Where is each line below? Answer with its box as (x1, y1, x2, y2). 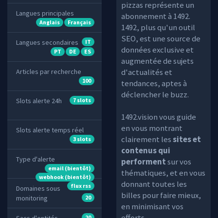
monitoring (16, 194, 48, 202)
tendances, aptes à (121, 78, 187, 89)
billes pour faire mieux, (121, 190, 201, 200)
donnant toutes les (121, 179, 187, 189)
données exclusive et (121, 44, 194, 55)
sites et (173, 134, 201, 145)
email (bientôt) (48, 164, 91, 172)
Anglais (39, 18, 60, 26)
